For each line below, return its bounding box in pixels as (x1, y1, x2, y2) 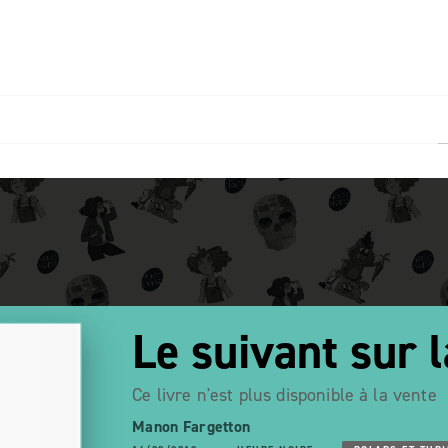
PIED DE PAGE (9, 24, 99, 43)
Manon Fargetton (132, 416, 251, 437)
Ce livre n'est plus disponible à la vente (132, 383, 437, 407)
